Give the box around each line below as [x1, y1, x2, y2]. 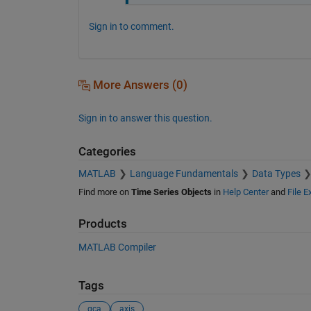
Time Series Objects [131, 187, 212, 198]
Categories [78, 144, 136, 158]
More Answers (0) [90, 78, 187, 92]
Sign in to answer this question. [78, 112, 212, 124]
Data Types [251, 168, 301, 180]
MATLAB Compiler [78, 241, 156, 253]
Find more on [78, 187, 131, 198]
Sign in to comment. [88, 20, 174, 32]
